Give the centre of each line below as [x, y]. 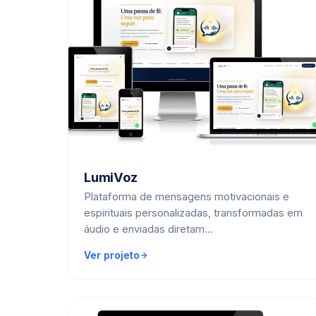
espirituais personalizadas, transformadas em [193, 213]
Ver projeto [112, 255]
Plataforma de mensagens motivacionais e [187, 197]
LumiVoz [111, 177]
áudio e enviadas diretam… [148, 230]
